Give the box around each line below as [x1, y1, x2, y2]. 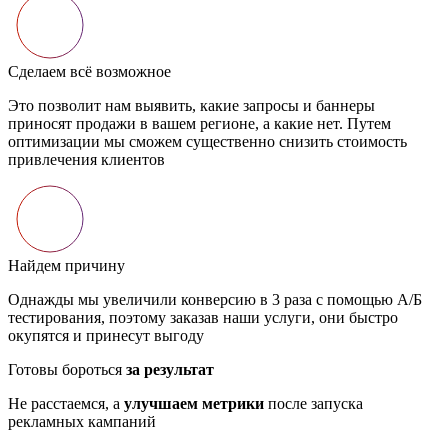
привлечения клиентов [8, 151, 165, 169]
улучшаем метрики [124, 395, 264, 413]
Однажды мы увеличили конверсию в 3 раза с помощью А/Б [8, 291, 422, 309]
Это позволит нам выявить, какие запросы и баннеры [8, 97, 375, 115]
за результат [126, 361, 214, 379]
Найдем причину [8, 257, 125, 275]
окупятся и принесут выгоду [8, 327, 204, 345]
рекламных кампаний [8, 413, 156, 431]
